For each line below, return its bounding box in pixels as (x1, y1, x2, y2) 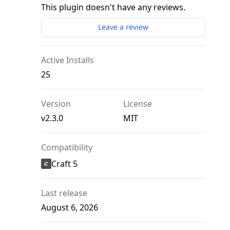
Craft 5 (51, 158, 78, 170)
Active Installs (41, 54, 94, 66)
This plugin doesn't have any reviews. (41, 2, 185, 13)
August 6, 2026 (41, 202, 98, 214)
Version (41, 98, 71, 110)
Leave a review (98, 22, 148, 32)
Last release (41, 187, 87, 199)
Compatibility (41, 142, 92, 154)
